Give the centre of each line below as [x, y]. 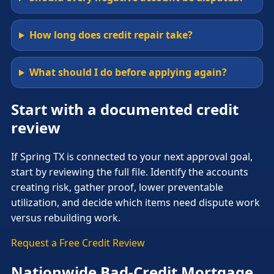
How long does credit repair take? [111, 35]
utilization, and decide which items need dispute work [135, 203]
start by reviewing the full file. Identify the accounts [130, 172]
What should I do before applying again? [128, 72]
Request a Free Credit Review [78, 243]
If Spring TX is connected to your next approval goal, [132, 157]
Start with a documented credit [125, 109]
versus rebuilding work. [66, 218]
